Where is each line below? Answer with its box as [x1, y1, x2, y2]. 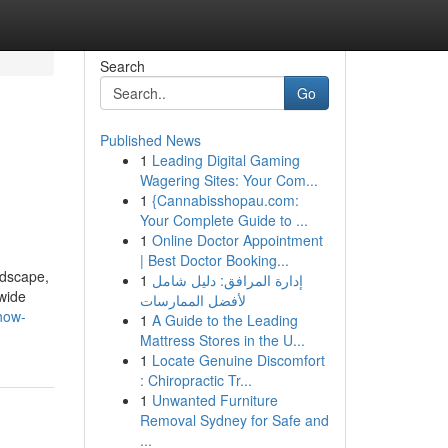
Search [99, 56, 145, 76]
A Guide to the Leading [151, 310, 298, 330]
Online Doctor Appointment [151, 230, 323, 250]
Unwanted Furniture [151, 390, 278, 410]
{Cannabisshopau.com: [151, 190, 299, 210]
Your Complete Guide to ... [139, 210, 308, 230]
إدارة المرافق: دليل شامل [151, 270, 303, 290]
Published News [99, 130, 201, 150]
